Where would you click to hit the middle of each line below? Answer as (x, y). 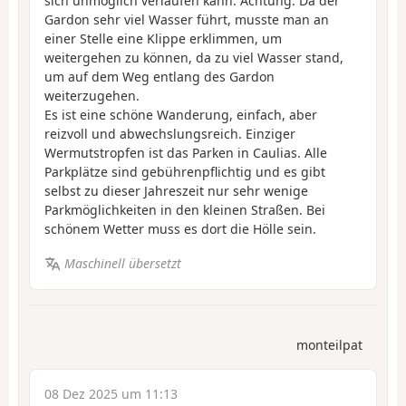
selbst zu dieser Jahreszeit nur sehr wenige (176, 190)
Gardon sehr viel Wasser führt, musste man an (187, 19)
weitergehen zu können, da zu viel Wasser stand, (194, 57)
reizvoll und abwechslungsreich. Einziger (170, 133)
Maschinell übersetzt (122, 264)
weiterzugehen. (92, 95)
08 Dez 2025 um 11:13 (111, 393)
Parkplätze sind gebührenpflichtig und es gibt (185, 171)
